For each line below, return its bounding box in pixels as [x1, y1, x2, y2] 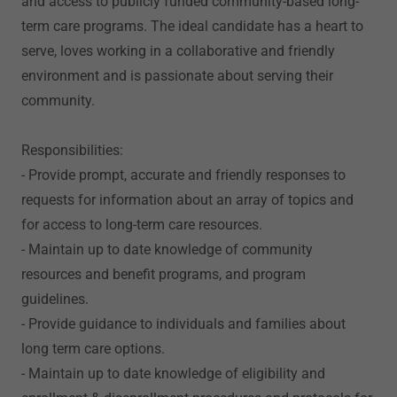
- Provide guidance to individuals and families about [21, 315, 346, 332]
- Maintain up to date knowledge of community [21, 241, 313, 258]
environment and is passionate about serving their [21, 67, 333, 84]
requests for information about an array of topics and [21, 191, 354, 208]
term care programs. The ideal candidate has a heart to [21, 18, 363, 35]
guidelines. [21, 291, 89, 307]
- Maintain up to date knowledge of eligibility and [21, 365, 325, 382]
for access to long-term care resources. [21, 216, 262, 233]
